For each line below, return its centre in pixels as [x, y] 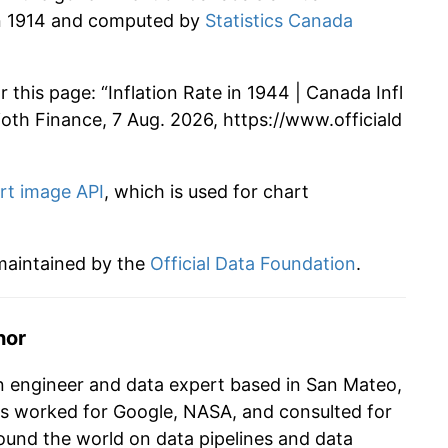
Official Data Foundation [253, 264]
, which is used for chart [206, 192]
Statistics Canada [279, 21]
